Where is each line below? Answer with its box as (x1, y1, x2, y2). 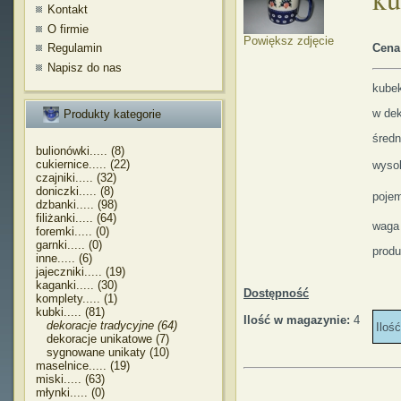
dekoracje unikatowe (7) (36, 332, 169, 346)
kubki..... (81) (36, 305, 105, 319)
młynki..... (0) (36, 386, 105, 399)
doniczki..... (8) (36, 184, 114, 198)
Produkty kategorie (64, 107, 161, 121)
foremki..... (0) (36, 225, 109, 238)
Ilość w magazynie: (243, 313, 354, 327)
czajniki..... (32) (36, 171, 116, 184)
